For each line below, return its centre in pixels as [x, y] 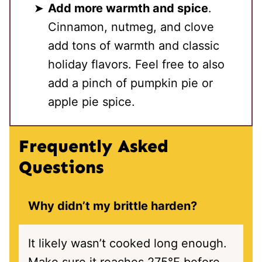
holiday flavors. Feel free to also [136, 64]
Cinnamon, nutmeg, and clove [131, 27]
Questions [61, 167]
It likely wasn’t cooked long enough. [127, 243]
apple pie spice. [92, 102]
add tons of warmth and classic [134, 46]
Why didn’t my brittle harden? [113, 206]
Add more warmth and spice [128, 8]
